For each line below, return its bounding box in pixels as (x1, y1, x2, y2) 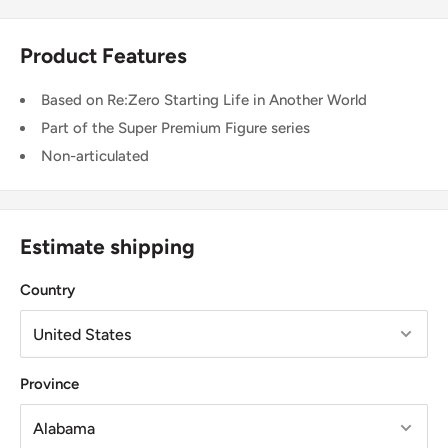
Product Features (20, 43, 187, 69)
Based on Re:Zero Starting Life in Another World (41, 90, 367, 109)
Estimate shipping (20, 233, 195, 259)
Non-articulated (41, 146, 149, 165)
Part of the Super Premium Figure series (41, 118, 310, 137)
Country (20, 281, 75, 300)
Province (20, 375, 79, 394)
